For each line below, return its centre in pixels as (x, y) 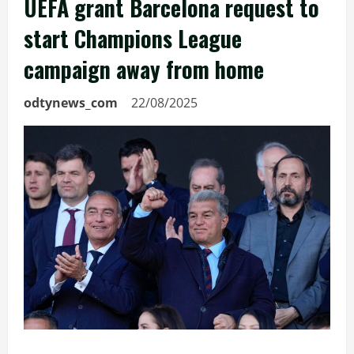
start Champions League (133, 38)
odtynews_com (71, 103)
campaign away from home (144, 69)
